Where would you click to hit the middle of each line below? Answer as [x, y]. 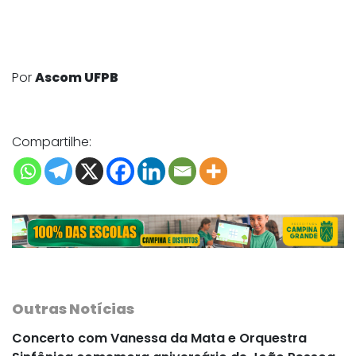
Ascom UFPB [77, 78]
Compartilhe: [52, 142]
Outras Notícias [73, 308]
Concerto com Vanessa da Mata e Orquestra [159, 338]
